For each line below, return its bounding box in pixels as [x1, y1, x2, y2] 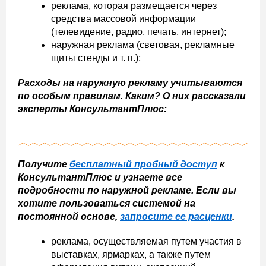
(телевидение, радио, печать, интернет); [51, 27, 226, 37]
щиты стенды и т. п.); [51, 53, 141, 64]
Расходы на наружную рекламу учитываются [18, 78, 242, 88]
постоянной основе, [18, 211, 120, 222]
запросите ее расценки [120, 211, 232, 222]
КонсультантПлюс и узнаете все [18, 172, 182, 183]
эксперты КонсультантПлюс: [18, 104, 167, 115]
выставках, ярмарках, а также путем [51, 249, 211, 260]
